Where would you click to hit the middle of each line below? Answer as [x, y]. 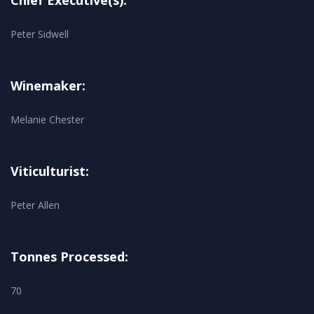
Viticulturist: [50, 171]
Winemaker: [48, 86]
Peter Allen [35, 205]
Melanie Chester [47, 120]
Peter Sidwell [40, 34]
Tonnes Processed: [69, 257]
